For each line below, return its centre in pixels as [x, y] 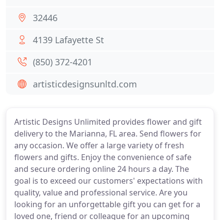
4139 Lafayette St [69, 40]
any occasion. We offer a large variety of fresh [99, 145]
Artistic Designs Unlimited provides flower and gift [108, 122]
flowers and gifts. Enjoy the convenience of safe [103, 157]
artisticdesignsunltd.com [85, 84]
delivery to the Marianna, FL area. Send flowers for [108, 134]
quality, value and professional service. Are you [101, 192]
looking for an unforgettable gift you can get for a [107, 204]
